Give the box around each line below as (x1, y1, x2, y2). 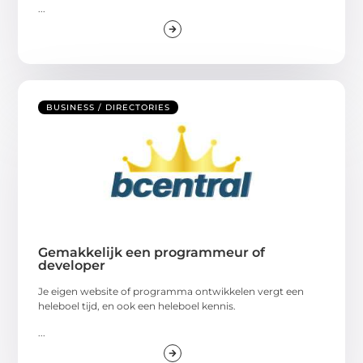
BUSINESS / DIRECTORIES (46, 102, 171, 113)
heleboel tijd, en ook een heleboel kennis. (38, 300, 237, 313)
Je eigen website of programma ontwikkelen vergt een (38, 285, 305, 298)
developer (38, 258, 106, 274)
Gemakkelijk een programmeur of (38, 245, 266, 261)
